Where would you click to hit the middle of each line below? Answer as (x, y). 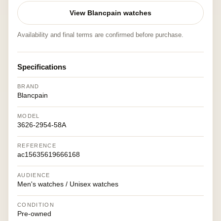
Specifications (42, 67)
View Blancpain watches (110, 13)
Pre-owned (34, 214)
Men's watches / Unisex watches (68, 184)
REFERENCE (37, 146)
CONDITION (36, 205)
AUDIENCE (34, 175)
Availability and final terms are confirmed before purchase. (100, 35)
